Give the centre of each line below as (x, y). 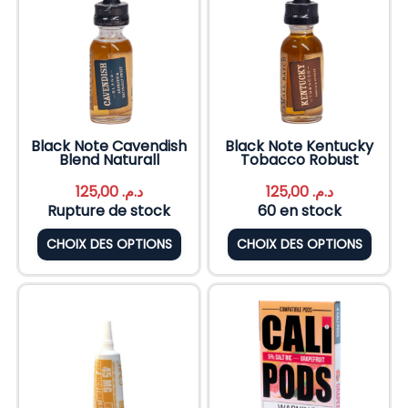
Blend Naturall (109, 159)
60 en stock (299, 210)
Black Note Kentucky (299, 146)
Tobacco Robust (299, 159)
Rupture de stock (109, 210)
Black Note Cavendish (109, 146)
